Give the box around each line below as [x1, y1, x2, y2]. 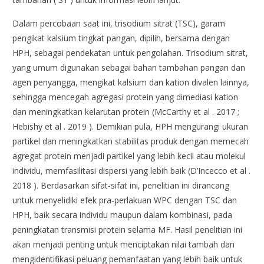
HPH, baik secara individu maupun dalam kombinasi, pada [12, 209, 233, 221]
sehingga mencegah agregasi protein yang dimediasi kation [12, 91, 239, 103]
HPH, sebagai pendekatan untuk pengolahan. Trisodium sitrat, [12, 47, 249, 59]
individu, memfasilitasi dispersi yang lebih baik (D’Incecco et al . [12, 165, 251, 177]
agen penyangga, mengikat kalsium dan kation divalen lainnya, [12, 77, 250, 88]
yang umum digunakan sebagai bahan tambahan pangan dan [12, 62, 246, 74]
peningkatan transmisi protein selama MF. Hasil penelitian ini [12, 224, 243, 236]
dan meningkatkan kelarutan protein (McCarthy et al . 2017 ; [12, 106, 240, 118]
